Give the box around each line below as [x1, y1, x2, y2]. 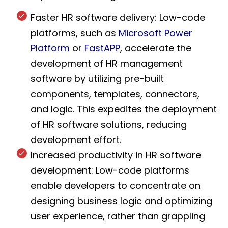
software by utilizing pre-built [31, 72, 164, 85]
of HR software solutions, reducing [31, 118, 187, 131]
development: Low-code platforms [31, 164, 189, 177]
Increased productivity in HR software [31, 149, 201, 162]
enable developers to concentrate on [31, 179, 201, 192]
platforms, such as [31, 26, 119, 40]
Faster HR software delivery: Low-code [31, 11, 205, 24]
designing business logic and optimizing [31, 194, 212, 208]
